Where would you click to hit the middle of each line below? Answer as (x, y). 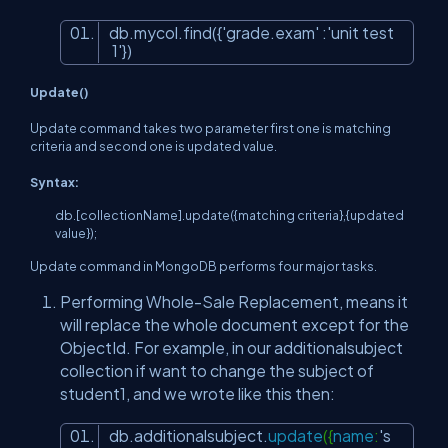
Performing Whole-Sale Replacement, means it (234, 302)
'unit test (360, 33)
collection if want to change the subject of (217, 371)
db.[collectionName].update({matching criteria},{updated (229, 215)
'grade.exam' (270, 33)
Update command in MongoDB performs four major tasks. (203, 266)
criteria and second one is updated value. (153, 146)
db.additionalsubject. (188, 436)
